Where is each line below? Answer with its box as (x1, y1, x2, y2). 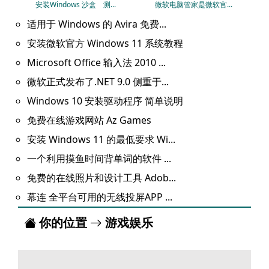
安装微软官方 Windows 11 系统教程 (27, 37, 183, 50)
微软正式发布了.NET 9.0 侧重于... (27, 75, 169, 88)
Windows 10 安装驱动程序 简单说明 (27, 94, 183, 107)
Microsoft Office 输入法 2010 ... (27, 56, 166, 69)
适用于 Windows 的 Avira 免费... (27, 17, 166, 31)
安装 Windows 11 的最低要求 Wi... (27, 133, 175, 146)
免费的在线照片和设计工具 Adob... (27, 171, 176, 184)
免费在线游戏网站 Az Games (27, 113, 151, 127)
